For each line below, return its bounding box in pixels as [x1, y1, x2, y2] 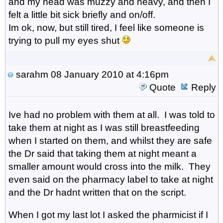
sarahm [15, 69, 48, 80]
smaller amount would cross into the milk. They [8, 161, 211, 172]
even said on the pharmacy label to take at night [8, 174, 213, 185]
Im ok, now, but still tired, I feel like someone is [8, 22, 204, 33]
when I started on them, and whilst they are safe [8, 135, 212, 146]
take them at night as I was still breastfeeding [8, 122, 200, 133]
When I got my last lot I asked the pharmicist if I [8, 209, 208, 220]
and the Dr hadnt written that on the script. [8, 187, 186, 198]
